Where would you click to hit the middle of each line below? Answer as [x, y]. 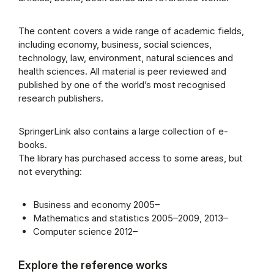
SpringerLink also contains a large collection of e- [123, 131]
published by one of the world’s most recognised [122, 85]
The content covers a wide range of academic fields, [131, 31]
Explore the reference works [93, 265]
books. [33, 145]
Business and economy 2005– [96, 205]
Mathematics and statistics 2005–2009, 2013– [131, 218]
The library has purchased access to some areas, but [131, 158]
